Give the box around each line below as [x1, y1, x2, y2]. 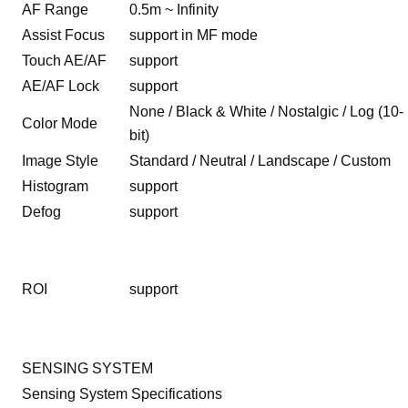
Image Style [22, 153, 99, 169]
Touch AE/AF [22, 53, 107, 69]
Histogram [22, 178, 89, 195]
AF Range [22, 2, 89, 18]
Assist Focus [22, 27, 106, 44]
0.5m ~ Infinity [129, 2, 219, 18]
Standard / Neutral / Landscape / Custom [129, 153, 392, 169]
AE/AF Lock [22, 78, 100, 95]
